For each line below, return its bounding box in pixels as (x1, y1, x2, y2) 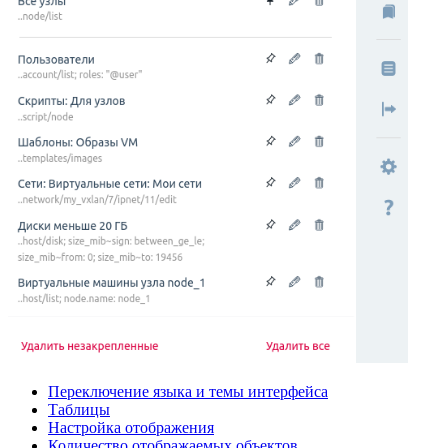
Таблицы (48, 400, 110, 418)
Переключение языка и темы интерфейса (48, 382, 328, 400)
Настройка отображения (48, 418, 214, 436)
